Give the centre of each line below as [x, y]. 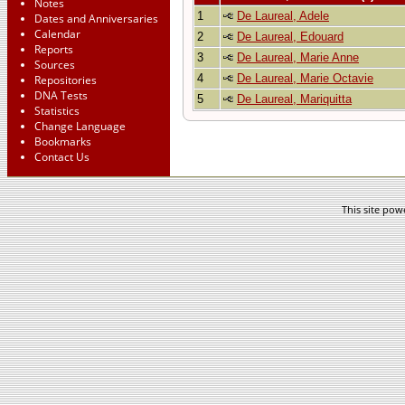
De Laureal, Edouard [290, 37]
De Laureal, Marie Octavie [305, 79]
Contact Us [62, 157]
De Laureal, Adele [283, 16]
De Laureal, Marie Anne [298, 58]
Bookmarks [63, 141]
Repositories [66, 80]
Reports [54, 49]
